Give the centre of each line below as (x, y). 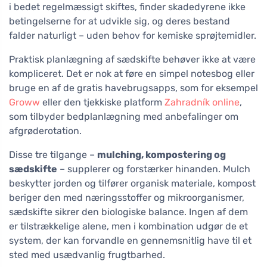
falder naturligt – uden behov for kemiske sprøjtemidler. (133, 36)
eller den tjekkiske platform (102, 103)
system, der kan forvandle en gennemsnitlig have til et (130, 241)
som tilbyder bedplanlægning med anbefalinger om (124, 117)
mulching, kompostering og (162, 155)
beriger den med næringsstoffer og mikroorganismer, (127, 198)
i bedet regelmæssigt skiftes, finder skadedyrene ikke (127, 7)
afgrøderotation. (45, 131)
